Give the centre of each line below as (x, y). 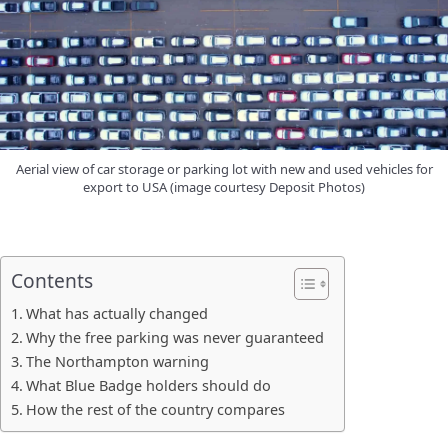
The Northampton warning (117, 362)
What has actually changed (116, 314)
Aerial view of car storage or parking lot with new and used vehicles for (224, 169)
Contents (52, 281)
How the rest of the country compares (155, 410)
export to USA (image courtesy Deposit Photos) (224, 187)
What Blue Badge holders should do (148, 386)
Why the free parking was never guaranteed (174, 338)
